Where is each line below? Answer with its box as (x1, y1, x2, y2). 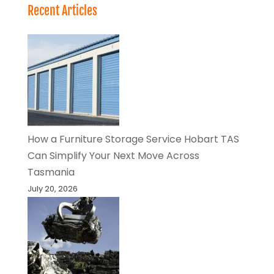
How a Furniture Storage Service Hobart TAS (27, 131, 239, 146)
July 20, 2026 (27, 182, 78, 194)
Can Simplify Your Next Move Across (27, 148, 199, 163)
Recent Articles (27, 2, 97, 18)
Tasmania (27, 165, 75, 179)
